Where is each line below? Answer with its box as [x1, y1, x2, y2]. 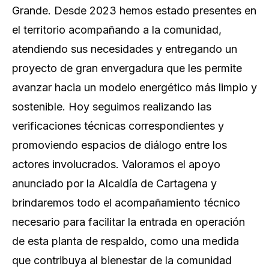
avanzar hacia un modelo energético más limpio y [12, 81, 257, 94]
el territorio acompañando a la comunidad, [12, 23, 222, 36]
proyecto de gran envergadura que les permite [12, 62, 242, 74]
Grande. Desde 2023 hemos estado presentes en [12, 4, 256, 17]
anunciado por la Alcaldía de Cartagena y [12, 177, 217, 190]
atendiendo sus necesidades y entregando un [12, 43, 237, 55]
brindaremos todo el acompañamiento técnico [12, 196, 240, 209]
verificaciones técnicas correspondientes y [12, 119, 224, 132]
